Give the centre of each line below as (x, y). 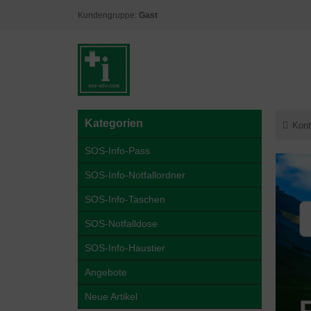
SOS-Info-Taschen (125, 199)
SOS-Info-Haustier (125, 248)
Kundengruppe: (108, 15)
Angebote (106, 272)
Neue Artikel (111, 296)
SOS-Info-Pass (117, 151)
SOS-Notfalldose (121, 224)
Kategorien (114, 123)
